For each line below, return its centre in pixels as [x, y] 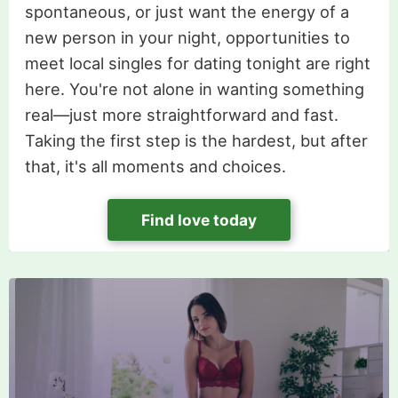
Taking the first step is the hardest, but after [196, 140]
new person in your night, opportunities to [187, 37]
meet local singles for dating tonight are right [197, 63]
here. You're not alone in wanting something [194, 88]
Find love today [199, 219]
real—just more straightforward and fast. [181, 114]
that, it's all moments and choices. [155, 166]
